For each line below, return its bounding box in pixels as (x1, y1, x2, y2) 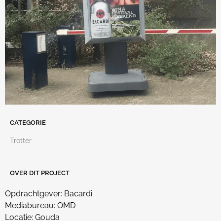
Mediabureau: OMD (5, 200, 75, 210)
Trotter (10, 137, 32, 145)
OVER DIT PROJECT (10, 169, 70, 177)
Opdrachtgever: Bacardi (5, 188, 92, 198)
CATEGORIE (10, 119, 46, 127)
